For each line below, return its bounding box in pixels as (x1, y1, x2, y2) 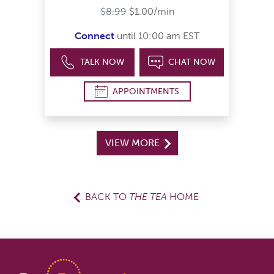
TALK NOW (80, 57, 125, 68)
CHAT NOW (168, 57, 215, 68)
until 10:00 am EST (114, 30, 199, 42)
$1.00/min (128, 6, 174, 18)
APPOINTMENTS (113, 86, 179, 97)
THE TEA (129, 191, 167, 203)
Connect (75, 30, 114, 42)
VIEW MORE (105, 137, 162, 149)
